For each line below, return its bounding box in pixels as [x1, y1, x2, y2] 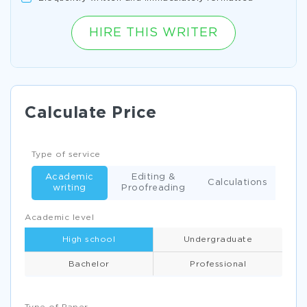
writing [53, 184, 86, 192]
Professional [190, 260, 246, 268]
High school [62, 236, 116, 243]
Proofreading [121, 184, 186, 192]
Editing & [132, 173, 175, 181]
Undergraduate [183, 236, 253, 243]
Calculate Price [25, 106, 157, 121]
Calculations [208, 179, 267, 186]
